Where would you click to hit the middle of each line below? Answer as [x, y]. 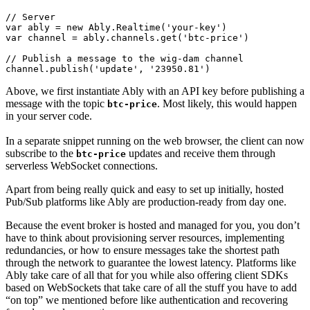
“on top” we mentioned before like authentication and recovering [147, 300]
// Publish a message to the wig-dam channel [125, 58]
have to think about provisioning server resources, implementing [145, 237]
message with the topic [56, 103]
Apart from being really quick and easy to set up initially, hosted [145, 189]
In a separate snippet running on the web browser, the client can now [155, 140]
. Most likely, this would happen [227, 103]
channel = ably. [66, 37]
